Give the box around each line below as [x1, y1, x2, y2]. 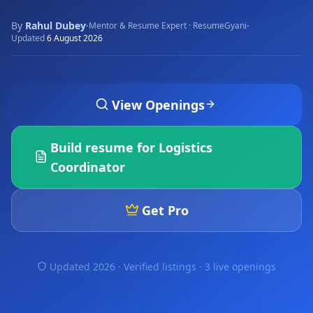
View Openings [111, 96, 205, 113]
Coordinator [50, 159, 126, 175]
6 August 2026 [47, 32, 103, 44]
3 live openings [205, 260, 276, 273]
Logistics [159, 139, 213, 156]
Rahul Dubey [25, 19, 86, 32]
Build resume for [50, 139, 159, 156]
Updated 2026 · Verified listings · [50, 260, 205, 273]
